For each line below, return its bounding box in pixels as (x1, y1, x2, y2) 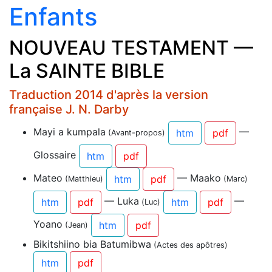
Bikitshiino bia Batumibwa (33, 237, 151, 250)
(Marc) (221, 174, 248, 184)
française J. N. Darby (9, 101, 129, 117)
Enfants (9, 1, 97, 32)
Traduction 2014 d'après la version (9, 87, 208, 102)
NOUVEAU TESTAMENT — (9, 35, 253, 59)
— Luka (101, 195, 139, 208)
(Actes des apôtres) (151, 240, 228, 250)
